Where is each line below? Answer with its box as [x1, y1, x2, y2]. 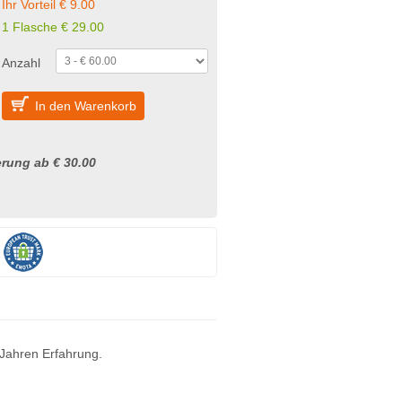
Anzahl [2, 56, 40, 70]
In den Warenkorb [35, 99, 136, 113]
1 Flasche [2, 20, 61, 34]
